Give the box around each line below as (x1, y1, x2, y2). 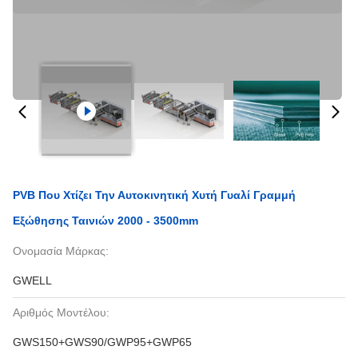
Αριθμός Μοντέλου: (13, 306, 109, 319)
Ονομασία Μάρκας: (13, 245, 109, 257)
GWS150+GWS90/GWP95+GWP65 (13, 336, 192, 348)
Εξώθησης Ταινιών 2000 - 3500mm (13, 214, 198, 227)
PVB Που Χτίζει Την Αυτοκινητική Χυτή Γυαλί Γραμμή (13, 189, 296, 201)
